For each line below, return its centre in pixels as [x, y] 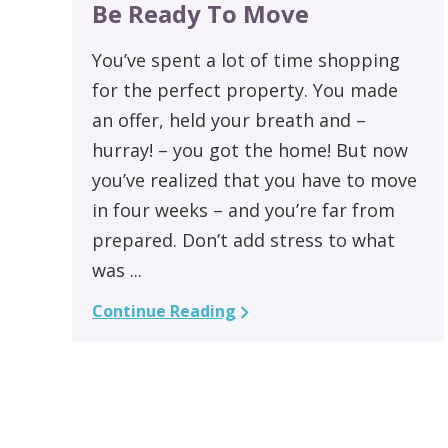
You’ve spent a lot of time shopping [246, 59]
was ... [117, 269]
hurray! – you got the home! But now [250, 149]
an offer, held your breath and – [229, 119]
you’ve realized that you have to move [254, 179]
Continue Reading [164, 310]
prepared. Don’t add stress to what [243, 239]
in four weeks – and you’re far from [243, 209]
